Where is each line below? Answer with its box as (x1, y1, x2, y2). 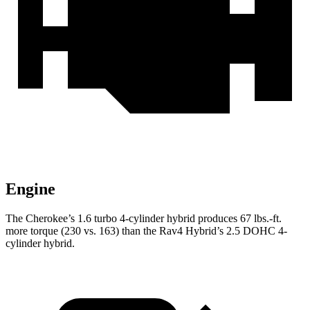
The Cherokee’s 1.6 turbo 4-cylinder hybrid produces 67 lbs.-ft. (6, 212, 282, 225)
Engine (6, 180, 55, 199)
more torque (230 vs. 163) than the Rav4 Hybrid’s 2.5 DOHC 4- (6, 225, 287, 237)
